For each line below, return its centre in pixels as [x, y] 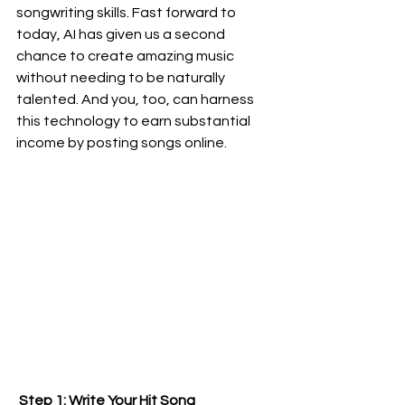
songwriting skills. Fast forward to [127, 13]
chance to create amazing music [127, 56]
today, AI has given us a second [122, 34]
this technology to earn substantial [135, 121]
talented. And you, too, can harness [137, 99]
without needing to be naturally [122, 78]
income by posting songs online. [122, 143]
